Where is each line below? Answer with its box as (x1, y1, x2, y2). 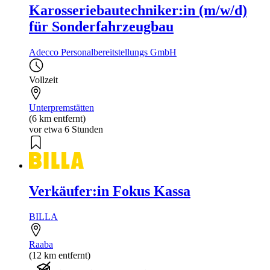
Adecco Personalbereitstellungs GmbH (29, 47, 177, 58)
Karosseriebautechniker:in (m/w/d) (29, 2, 247, 19)
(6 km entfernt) (29, 113, 86, 124)
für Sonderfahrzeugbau (29, 19, 174, 35)
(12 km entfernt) (29, 250, 90, 260)
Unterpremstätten (29, 102, 94, 113)
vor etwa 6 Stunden (29, 124, 103, 135)
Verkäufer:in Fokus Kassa (29, 183, 190, 199)
